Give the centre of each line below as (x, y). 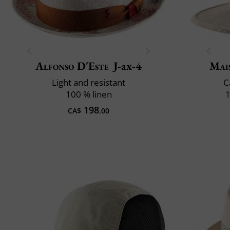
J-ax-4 (127, 66)
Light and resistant (89, 82)
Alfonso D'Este (72, 66)
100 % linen (89, 94)
